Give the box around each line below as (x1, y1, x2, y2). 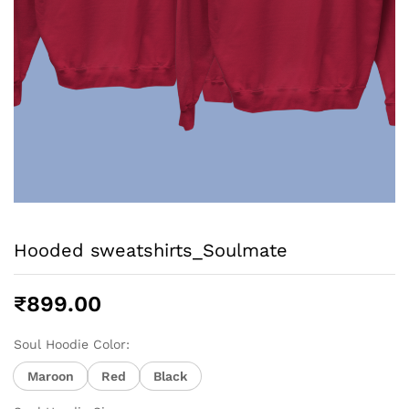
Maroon (27, 368, 74, 383)
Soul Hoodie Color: (14, 337, 130, 351)
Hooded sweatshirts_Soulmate (14, 239, 288, 261)
